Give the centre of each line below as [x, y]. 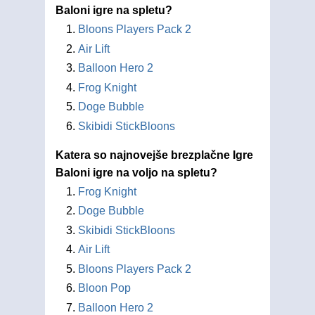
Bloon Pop [104, 288]
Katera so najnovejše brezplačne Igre [154, 155]
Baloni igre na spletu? [114, 10]
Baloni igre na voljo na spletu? [136, 172]
